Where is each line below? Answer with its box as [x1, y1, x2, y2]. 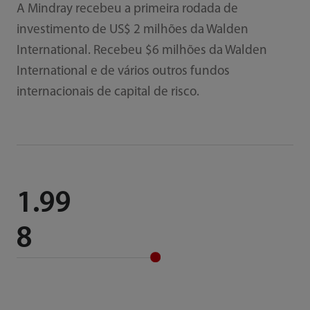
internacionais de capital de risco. [16, 86, 199, 100]
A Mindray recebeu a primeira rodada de [16, 3, 238, 17]
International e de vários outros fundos [16, 65, 230, 79]
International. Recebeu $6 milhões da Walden [16, 44, 267, 58]
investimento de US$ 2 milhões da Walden [16, 24, 248, 37]
